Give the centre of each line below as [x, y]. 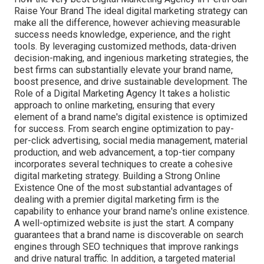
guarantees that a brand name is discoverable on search [129, 235]
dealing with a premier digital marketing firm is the [117, 200]
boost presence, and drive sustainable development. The [131, 82]
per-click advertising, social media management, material [131, 141]
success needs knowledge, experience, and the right [122, 35]
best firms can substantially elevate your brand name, [123, 70]
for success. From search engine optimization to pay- [124, 129]
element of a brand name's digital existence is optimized [131, 117]
